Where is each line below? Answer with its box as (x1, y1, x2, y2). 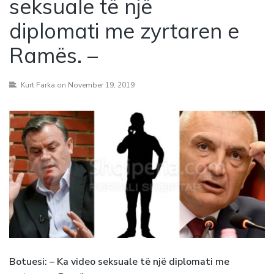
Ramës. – (9, 42, 98, 69)
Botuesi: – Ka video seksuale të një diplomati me (9, 254, 229, 268)
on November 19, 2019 (55, 80, 135, 91)
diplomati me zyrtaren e (9, 18, 239, 45)
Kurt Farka (21, 80, 55, 91)
